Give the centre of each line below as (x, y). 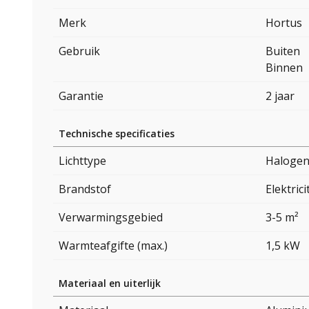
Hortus (284, 23)
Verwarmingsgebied (111, 218)
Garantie (81, 96)
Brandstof (85, 189)
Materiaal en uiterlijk (110, 283)
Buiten (283, 51)
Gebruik (79, 51)
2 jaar (280, 96)
